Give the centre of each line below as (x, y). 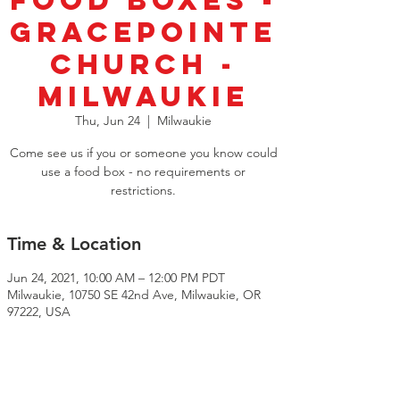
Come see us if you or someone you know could (143, 153)
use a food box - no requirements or (143, 172)
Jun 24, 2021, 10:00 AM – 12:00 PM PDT (116, 278)
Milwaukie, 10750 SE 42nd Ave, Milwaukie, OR (134, 295)
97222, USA (39, 312)
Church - (143, 65)
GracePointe (143, 33)
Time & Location (74, 244)
